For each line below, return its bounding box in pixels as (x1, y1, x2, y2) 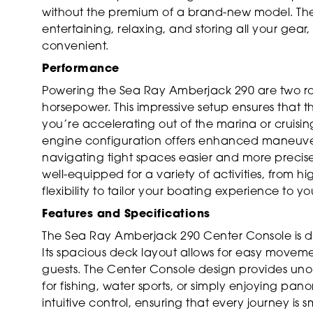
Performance (42, 63, 119, 75)
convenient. (42, 41, 109, 52)
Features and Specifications (42, 208, 210, 220)
